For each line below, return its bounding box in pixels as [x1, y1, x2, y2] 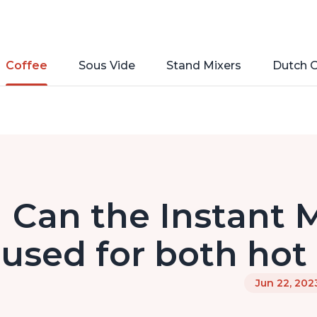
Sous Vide [79, 59, 135, 73]
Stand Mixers [166, 59, 241, 73]
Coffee [6, 59, 47, 73]
